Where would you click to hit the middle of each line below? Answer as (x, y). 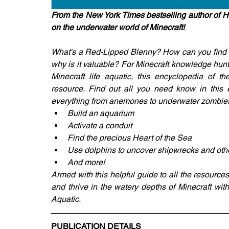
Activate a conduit (100, 125)
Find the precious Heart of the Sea (130, 138)
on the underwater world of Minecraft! (118, 27)
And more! (86, 162)
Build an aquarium (101, 113)
